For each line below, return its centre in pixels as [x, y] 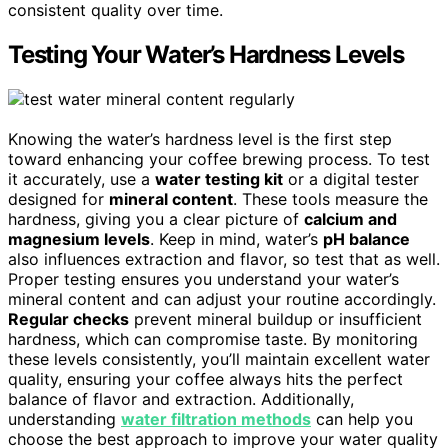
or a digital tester [351, 178]
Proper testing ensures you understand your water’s [203, 278]
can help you [362, 418]
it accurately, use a [81, 178]
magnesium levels [79, 238]
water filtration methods [216, 418]
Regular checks [68, 318]
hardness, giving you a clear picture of [156, 218]
